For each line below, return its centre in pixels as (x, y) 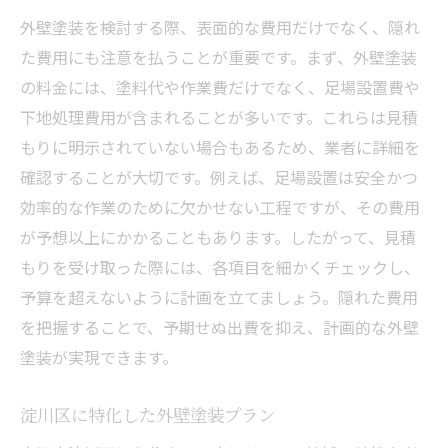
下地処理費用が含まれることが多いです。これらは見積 (219, 116)
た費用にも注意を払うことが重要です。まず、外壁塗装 (218, 56)
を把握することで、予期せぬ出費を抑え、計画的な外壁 (219, 326)
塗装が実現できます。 (99, 356)
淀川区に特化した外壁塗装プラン (147, 414)
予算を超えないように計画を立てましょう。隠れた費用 (219, 296)
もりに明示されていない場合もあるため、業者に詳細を (220, 146)
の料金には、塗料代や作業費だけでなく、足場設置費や (220, 86)
